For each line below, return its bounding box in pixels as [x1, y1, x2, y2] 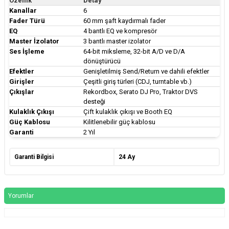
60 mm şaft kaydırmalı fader [83, 16, 166, 25]
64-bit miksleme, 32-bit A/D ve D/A [83, 47, 185, 55]
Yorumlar [8, 192, 34, 199]
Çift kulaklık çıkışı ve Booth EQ [83, 107, 172, 116]
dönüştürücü [83, 57, 121, 65]
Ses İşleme [9, 47, 44, 55]
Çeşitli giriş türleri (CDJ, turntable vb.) [83, 77, 192, 85]
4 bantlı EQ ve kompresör [83, 27, 157, 35]
